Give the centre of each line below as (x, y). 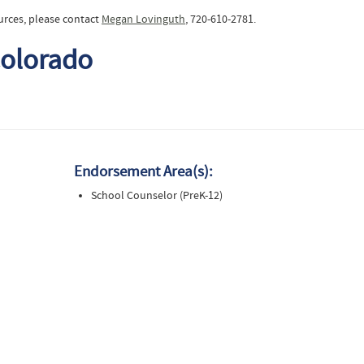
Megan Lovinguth (143, 19)
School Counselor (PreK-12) (157, 195)
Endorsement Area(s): (144, 171)
